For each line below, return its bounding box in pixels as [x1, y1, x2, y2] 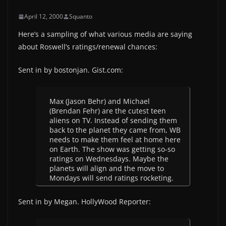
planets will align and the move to [49, 163, 164, 173]
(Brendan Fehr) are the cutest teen [49, 106, 166, 116]
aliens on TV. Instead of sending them [49, 116, 177, 125]
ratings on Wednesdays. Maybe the [49, 154, 168, 163]
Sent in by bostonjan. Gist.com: [18, 65, 123, 75]
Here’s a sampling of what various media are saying [18, 29, 192, 39]
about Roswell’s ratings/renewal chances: [18, 42, 157, 51]
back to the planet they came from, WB [49, 125, 181, 135]
